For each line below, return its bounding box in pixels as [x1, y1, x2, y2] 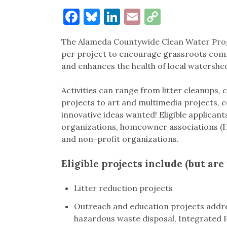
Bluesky [99, 6, 159, 27]
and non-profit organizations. [61, 134, 179, 144]
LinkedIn [120, 6, 186, 27]
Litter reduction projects [73, 183, 173, 194]
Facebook [79, 6, 149, 27]
